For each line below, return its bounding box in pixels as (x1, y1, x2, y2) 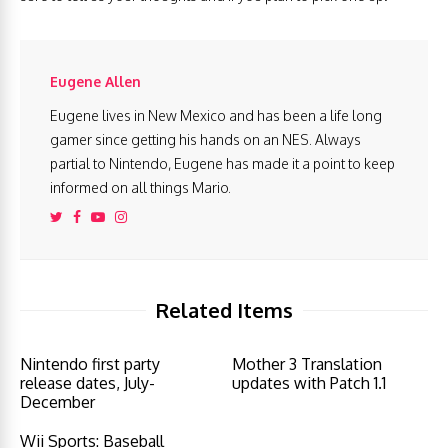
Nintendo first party (20, 354, 160, 375)
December (20, 392, 95, 413)
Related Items (155, 297, 293, 324)
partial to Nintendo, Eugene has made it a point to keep (50, 155, 395, 173)
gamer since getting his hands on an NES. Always (50, 131, 361, 149)
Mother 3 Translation (232, 354, 383, 375)
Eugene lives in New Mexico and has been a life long (50, 107, 382, 125)
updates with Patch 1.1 (232, 373, 387, 394)
